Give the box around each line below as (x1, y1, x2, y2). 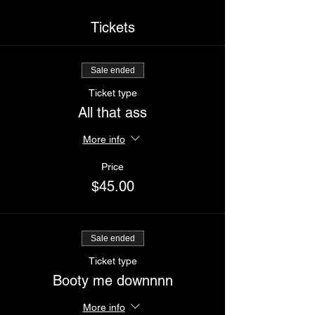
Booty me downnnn (52, 272, 173, 289)
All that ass (78, 104, 147, 121)
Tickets (90, 19, 135, 36)
